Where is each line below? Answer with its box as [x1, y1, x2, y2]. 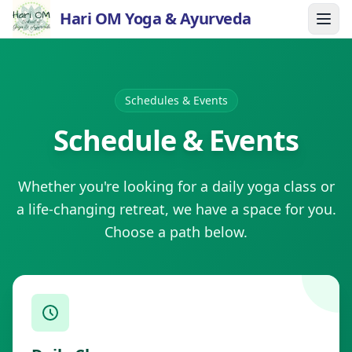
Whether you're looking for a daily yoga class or [17, 177, 335, 196]
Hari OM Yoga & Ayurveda [60, 8, 251, 29]
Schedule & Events [53, 121, 299, 159]
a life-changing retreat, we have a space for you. [16, 200, 336, 218]
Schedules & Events [124, 93, 228, 108]
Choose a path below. [104, 222, 247, 241]
